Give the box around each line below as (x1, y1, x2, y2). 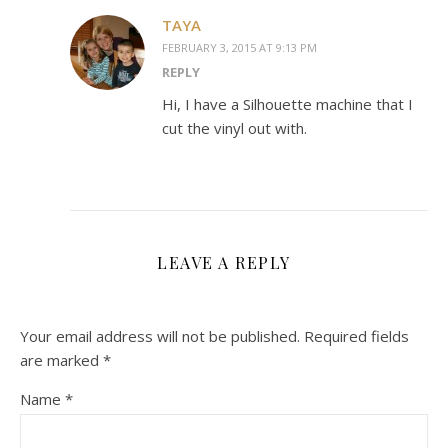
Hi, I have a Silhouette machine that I (162, 94, 413, 115)
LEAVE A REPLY (157, 252, 291, 274)
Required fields (304, 326, 409, 347)
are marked (20, 350, 103, 371)
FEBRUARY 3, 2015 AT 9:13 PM (162, 40, 317, 56)
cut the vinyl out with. (162, 118, 307, 139)
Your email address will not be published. (20, 326, 300, 347)
